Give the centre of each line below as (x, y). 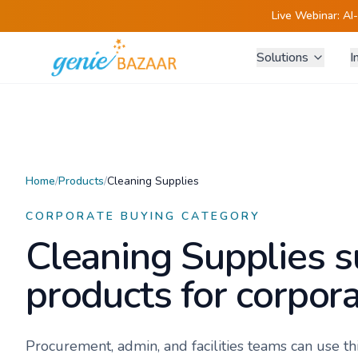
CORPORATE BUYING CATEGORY (143, 216)
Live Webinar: (307, 16)
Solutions (282, 58)
